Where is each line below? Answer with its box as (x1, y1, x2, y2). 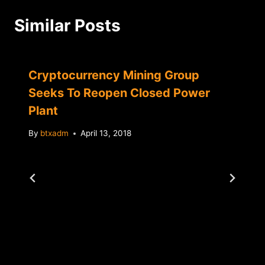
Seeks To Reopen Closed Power (28, 85, 210, 100)
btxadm (40, 128, 69, 138)
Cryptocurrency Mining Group (28, 67, 199, 82)
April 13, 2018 (80, 128, 132, 138)
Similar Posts (14, 15, 121, 35)
